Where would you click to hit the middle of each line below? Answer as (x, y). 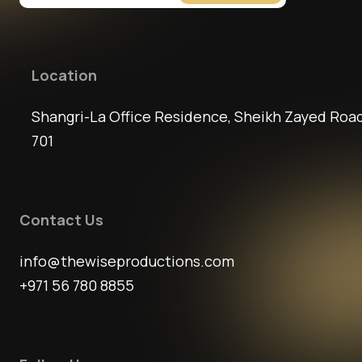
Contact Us (61, 220)
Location (64, 76)
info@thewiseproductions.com (127, 261)
